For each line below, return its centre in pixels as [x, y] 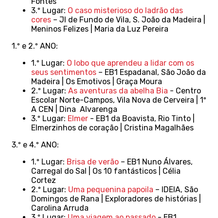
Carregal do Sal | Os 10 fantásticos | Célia [106, 171]
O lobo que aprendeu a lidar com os [130, 63]
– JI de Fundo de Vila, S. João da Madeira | [128, 20]
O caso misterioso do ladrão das [125, 10]
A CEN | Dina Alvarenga [74, 109]
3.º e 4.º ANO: [35, 145]
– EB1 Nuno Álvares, [156, 162]
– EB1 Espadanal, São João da [151, 72]
